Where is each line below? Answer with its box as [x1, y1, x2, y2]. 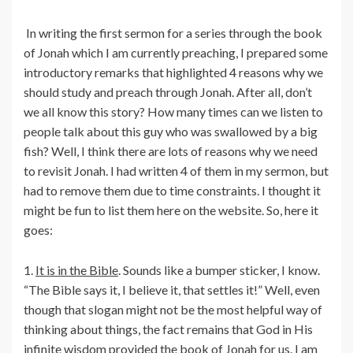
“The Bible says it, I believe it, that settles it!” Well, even [24, 282, 320, 298]
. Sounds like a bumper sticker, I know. [118, 262, 320, 278]
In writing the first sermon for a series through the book [24, 25, 322, 41]
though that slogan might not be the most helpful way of [24, 302, 322, 318]
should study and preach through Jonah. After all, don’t [24, 84, 312, 100]
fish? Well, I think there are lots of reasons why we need [24, 143, 318, 159]
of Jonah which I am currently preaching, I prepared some [24, 45, 328, 61]
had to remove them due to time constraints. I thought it [24, 183, 321, 199]
